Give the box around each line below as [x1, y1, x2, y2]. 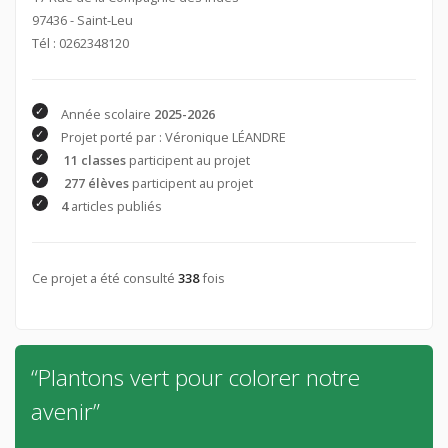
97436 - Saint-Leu [31, 10, 133, 29]
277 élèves [63, 174, 129, 193]
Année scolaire [60, 105, 154, 124]
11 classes [63, 151, 126, 170]
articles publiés [67, 197, 162, 216]
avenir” [30, 396, 100, 428]
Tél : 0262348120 [31, 33, 129, 52]
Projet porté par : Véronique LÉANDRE [60, 128, 286, 147]
